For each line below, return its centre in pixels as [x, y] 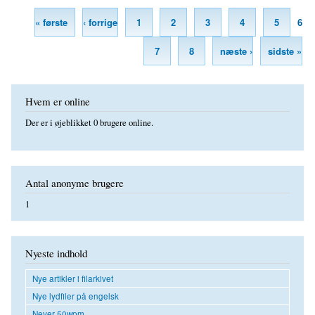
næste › [236, 51]
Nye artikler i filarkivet [73, 278]
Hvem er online [58, 101]
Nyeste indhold [56, 253]
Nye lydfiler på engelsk [76, 296]
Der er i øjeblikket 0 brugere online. [89, 123]
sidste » [285, 51]
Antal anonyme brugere [75, 182]
